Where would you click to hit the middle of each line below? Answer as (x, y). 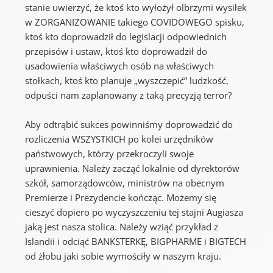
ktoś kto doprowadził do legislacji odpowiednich (126, 37)
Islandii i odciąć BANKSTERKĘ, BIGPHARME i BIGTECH (136, 242)
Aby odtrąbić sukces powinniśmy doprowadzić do (129, 125)
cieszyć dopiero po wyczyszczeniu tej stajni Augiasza (134, 212)
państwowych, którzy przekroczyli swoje (110, 154)
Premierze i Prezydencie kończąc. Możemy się (121, 198)
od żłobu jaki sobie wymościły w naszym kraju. (123, 256)
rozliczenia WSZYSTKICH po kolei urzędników (119, 139)
